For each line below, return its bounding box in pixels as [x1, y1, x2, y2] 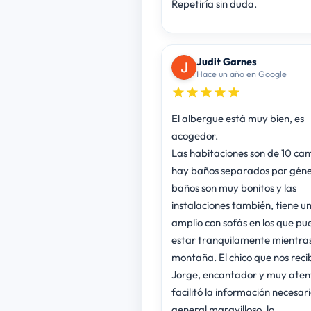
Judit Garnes [196, 54, 257, 68]
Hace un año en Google [196, 67, 287, 79]
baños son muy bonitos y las [171, 180, 296, 194]
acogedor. [171, 128, 218, 142]
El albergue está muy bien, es [171, 111, 304, 125]
